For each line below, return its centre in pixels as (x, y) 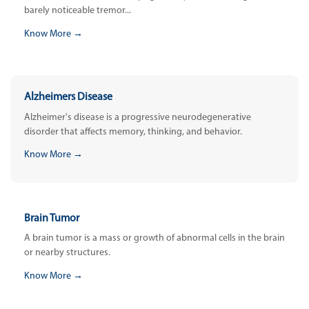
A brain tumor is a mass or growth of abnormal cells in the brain (154, 239)
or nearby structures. (67, 253)
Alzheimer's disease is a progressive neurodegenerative (138, 117)
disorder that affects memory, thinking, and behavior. (133, 132)
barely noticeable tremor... (78, 11)
